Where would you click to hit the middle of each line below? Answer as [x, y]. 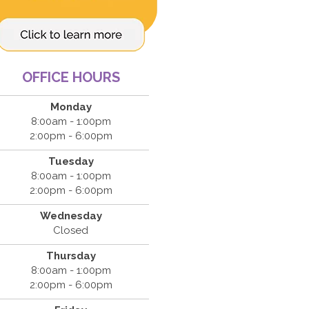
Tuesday [71, 161]
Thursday [71, 256]
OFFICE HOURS [71, 77]
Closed [71, 230]
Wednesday [71, 216]
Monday [71, 107]
